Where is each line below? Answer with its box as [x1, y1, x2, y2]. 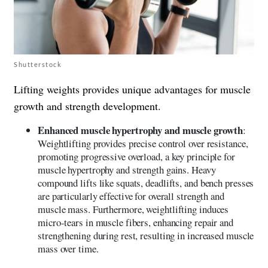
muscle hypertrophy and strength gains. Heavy [38, 162, 216, 176]
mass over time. [38, 241, 99, 255]
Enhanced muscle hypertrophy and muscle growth [38, 122, 243, 138]
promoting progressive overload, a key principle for [38, 149, 235, 163]
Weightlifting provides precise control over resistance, [38, 136, 248, 150]
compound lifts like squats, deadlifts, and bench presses [38, 175, 254, 190]
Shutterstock [14, 60, 62, 68]
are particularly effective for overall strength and [38, 188, 224, 203]
